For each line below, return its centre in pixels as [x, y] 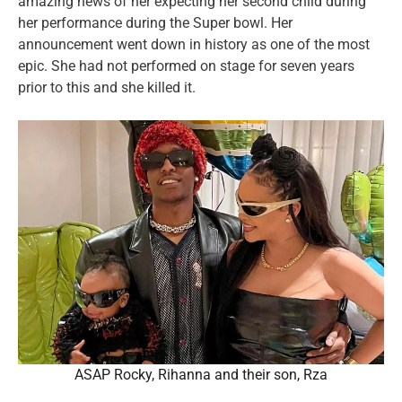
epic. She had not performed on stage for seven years [186, 66]
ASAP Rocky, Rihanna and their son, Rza [201, 374]
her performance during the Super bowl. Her [155, 22]
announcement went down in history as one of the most [194, 44]
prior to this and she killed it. [107, 87]
